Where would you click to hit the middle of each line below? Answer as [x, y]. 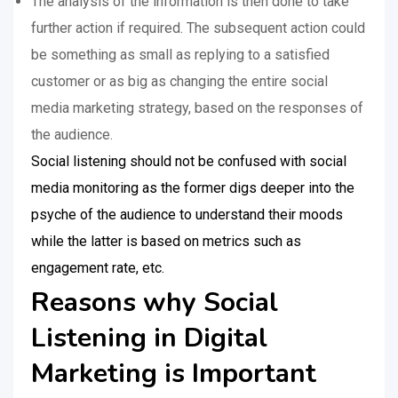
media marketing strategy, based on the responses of [197, 108]
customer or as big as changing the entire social [179, 81]
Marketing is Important [174, 374]
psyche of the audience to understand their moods [187, 215]
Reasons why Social [155, 302]
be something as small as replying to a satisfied [180, 55]
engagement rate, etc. [98, 268]
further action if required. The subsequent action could [198, 28]
